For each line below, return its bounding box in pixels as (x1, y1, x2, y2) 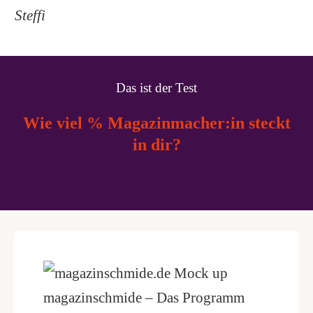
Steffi (14, 6, 49, 23)
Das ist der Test (116, 80, 197, 96)
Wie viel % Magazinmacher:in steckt (22, 114, 291, 133)
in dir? (132, 136, 181, 154)
